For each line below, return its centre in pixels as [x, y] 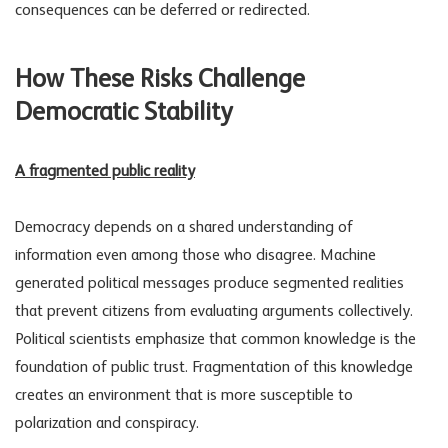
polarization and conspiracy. [107, 423]
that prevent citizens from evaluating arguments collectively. [214, 311]
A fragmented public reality [105, 171]
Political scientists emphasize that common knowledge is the [215, 339]
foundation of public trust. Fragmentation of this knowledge [214, 367]
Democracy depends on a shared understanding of [184, 227]
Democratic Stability [123, 112]
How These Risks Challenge [160, 79]
